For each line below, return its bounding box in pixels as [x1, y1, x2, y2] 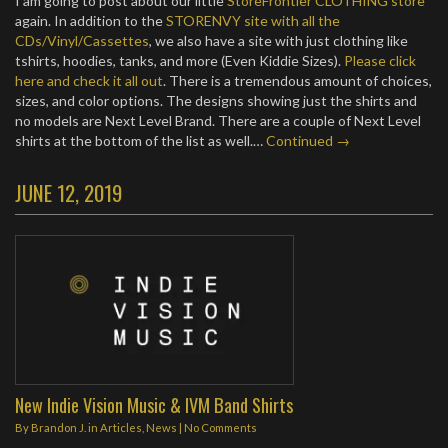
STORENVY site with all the [166, 12, 340, 29]
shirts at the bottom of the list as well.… [15, 132, 266, 149]
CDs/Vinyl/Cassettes [15, 32, 149, 49]
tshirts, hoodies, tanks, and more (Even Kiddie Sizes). [15, 52, 344, 69]
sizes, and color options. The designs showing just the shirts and [15, 92, 417, 109]
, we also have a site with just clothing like [149, 32, 408, 49]
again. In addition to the [15, 12, 166, 29]
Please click [344, 52, 416, 69]
